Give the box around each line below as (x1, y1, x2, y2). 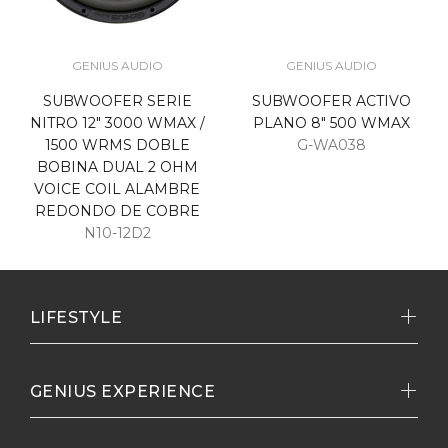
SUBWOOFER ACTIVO (251, 92, 411, 110)
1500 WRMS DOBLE (44, 136, 190, 154)
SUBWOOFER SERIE (42, 92, 192, 110)
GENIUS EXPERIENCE (30, 382, 216, 401)
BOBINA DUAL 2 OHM (36, 158, 198, 176)
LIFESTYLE (30, 308, 123, 327)
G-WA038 (296, 136, 366, 154)
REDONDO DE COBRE (34, 202, 200, 220)
